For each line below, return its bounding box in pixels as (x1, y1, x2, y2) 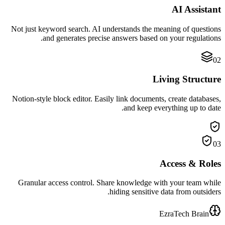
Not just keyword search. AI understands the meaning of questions (11, 24, 221, 33)
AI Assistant (172, 4, 221, 15)
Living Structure (153, 74, 221, 85)
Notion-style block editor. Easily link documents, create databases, (12, 94, 221, 103)
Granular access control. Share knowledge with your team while (18, 178, 221, 187)
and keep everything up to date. (124, 103, 221, 112)
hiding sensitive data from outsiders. (109, 187, 221, 196)
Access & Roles (160, 158, 221, 169)
